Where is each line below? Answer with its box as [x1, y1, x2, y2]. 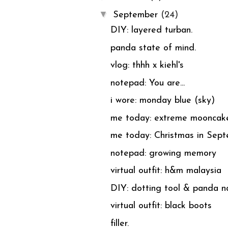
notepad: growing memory [110, 148, 216, 158]
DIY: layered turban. [110, 25, 192, 36]
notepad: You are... [110, 78, 185, 88]
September [112, 10, 161, 20]
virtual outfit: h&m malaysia [110, 166, 221, 176]
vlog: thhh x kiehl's [110, 61, 184, 71]
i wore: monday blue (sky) [110, 96, 215, 106]
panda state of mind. [110, 43, 196, 53]
